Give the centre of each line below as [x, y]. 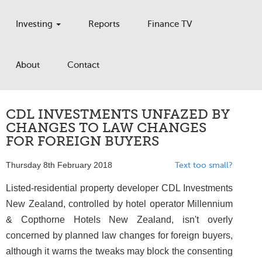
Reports [104, 24]
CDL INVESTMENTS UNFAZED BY [118, 114]
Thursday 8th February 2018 [59, 165]
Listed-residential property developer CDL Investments [119, 188]
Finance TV [170, 24]
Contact [83, 65]
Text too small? [204, 165]
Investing [35, 24]
